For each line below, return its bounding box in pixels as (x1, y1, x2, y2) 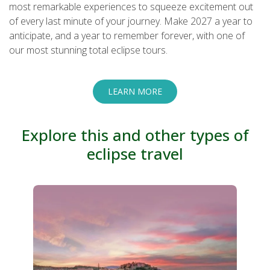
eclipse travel (87, 143, 183, 165)
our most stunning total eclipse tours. (9, 43, 168, 57)
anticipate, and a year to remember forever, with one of (9, 29, 245, 42)
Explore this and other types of (21, 124, 249, 146)
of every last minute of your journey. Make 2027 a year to (9, 14, 253, 28)
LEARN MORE (108, 86, 162, 97)
